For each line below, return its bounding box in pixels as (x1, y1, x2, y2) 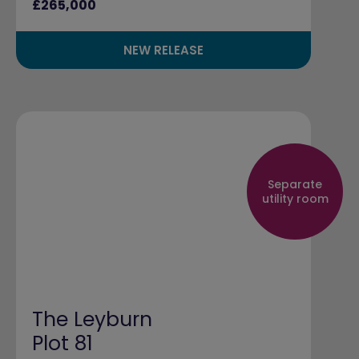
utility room (261, 190, 329, 207)
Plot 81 (32, 329, 93, 357)
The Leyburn (32, 305, 152, 333)
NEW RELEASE (123, 41, 204, 58)
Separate (268, 175, 322, 192)
